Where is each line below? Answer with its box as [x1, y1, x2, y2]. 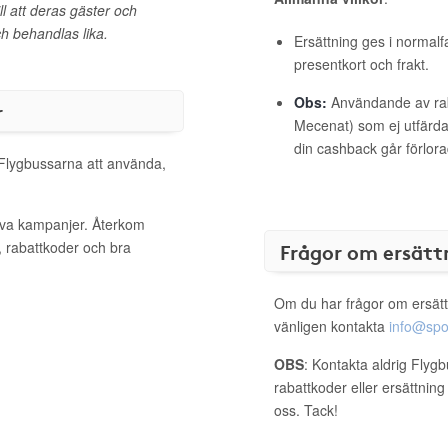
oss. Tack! [274, 400, 338, 420]
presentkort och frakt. [294, 54, 429, 74]
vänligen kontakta [274, 316, 389, 336]
